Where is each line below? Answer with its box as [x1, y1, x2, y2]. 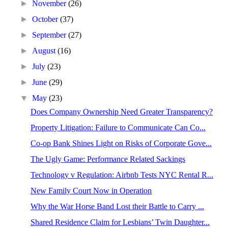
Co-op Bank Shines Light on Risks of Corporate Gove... [30, 139, 212, 148]
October [32, 15, 61, 23]
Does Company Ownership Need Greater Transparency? [30, 107, 213, 116]
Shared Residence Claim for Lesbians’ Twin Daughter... [30, 218, 210, 226]
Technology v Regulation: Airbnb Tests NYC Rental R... [30, 170, 213, 179]
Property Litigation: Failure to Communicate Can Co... [30, 123, 206, 132]
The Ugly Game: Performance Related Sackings [30, 155, 185, 163]
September [32, 31, 69, 39]
